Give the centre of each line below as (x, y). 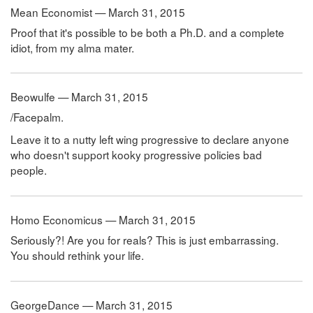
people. (29, 170)
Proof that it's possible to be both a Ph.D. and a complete (147, 32)
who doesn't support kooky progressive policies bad (136, 155)
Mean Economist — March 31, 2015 (98, 12)
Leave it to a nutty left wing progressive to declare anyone (150, 139)
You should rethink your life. (77, 255)
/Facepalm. (37, 117)
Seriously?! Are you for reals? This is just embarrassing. (145, 240)
